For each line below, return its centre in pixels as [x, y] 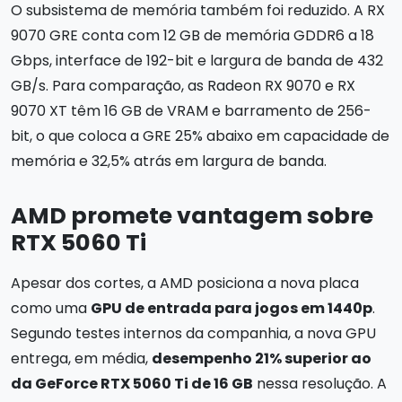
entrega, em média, [81, 359]
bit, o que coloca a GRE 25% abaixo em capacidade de [200, 136]
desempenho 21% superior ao [262, 359]
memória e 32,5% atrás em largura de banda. [169, 162]
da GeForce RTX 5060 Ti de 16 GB [132, 384]
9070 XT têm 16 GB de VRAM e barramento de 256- [191, 111]
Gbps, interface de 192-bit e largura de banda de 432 [197, 61]
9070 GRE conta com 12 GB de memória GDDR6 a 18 [192, 36]
